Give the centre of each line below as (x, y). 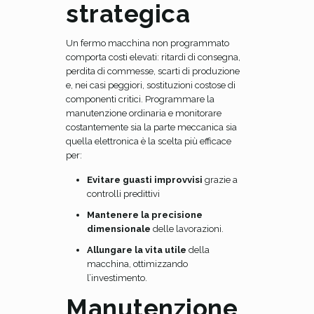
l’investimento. (117, 278)
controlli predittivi (123, 194)
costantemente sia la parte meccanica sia (151, 127)
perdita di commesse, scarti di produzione (153, 71)
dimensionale (119, 229)
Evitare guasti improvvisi (146, 180)
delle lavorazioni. (187, 229)
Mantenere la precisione (145, 215)
